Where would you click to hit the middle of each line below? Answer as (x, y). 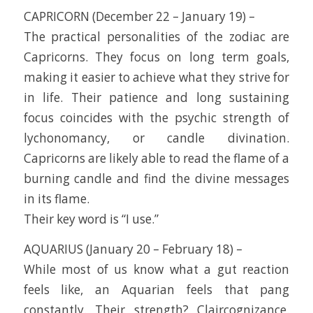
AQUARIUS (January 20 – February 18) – (133, 249)
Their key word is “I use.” (91, 219)
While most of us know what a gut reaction (156, 270)
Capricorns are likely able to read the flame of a (156, 158)
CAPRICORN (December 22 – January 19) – (139, 16)
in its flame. (56, 198)
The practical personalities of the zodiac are (156, 36)
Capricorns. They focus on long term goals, (156, 57)
